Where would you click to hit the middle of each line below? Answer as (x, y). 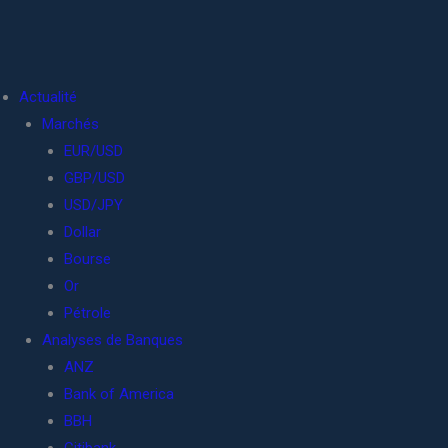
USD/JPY (93, 205)
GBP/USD (94, 178)
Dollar (82, 232)
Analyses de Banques (112, 340)
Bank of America (119, 394)
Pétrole (87, 313)
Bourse (87, 259)
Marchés (70, 124)
